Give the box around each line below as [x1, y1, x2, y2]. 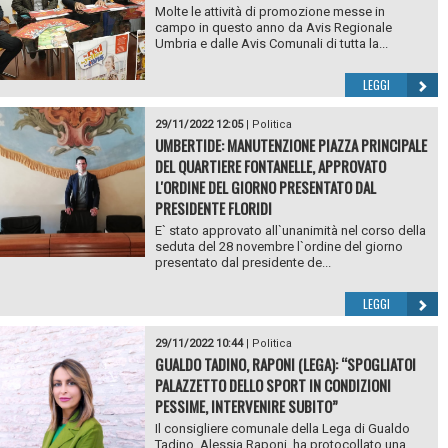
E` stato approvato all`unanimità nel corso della [154, 222, 426, 238]
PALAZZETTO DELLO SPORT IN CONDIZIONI [154, 373, 391, 396]
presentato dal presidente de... [154, 254, 331, 270]
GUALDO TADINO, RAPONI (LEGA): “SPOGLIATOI [154, 352, 416, 375]
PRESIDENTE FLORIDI [154, 196, 272, 219]
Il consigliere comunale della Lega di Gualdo [154, 420, 410, 436]
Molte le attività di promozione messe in [154, 3, 385, 19]
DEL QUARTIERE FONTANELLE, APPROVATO [154, 154, 386, 177]
